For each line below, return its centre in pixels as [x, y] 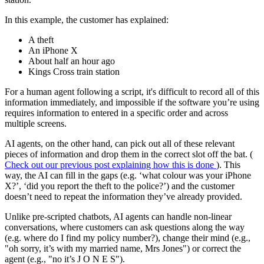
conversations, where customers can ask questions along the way [125, 227]
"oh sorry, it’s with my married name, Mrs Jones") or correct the [123, 248]
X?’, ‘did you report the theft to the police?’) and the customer [120, 186]
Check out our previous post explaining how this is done [110, 164]
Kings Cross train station [74, 71]
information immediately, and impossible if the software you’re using [132, 102]
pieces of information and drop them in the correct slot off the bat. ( [129, 154]
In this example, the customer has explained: [87, 19]
